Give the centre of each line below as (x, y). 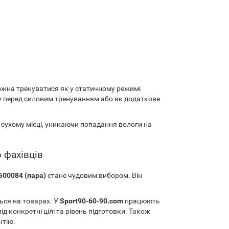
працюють (142, 201)
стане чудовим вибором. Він (94, 175)
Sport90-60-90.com (91, 201)
